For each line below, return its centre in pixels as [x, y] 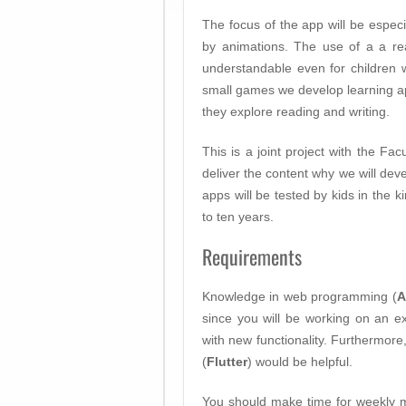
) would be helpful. [300, 362]
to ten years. [238, 217]
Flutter [227, 362]
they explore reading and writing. [296, 112]
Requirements [252, 257]
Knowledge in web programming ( [300, 297]
